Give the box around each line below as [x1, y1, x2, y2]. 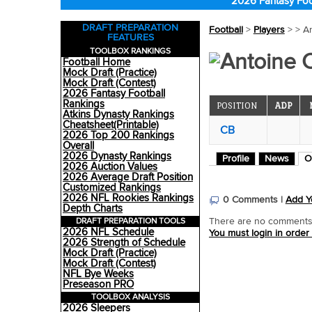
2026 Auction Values [63, 160, 157, 173]
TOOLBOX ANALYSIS [91, 292, 170, 302]
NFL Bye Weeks [63, 267, 134, 281]
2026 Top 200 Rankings [63, 129, 174, 142]
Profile [221, 152, 249, 165]
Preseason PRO [63, 278, 134, 291]
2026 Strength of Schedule [63, 236, 185, 249]
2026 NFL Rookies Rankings [63, 192, 194, 205]
